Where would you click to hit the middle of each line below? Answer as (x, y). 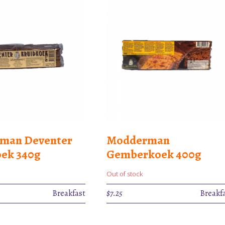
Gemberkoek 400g (154, 154)
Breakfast (69, 193)
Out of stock (125, 174)
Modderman (138, 140)
